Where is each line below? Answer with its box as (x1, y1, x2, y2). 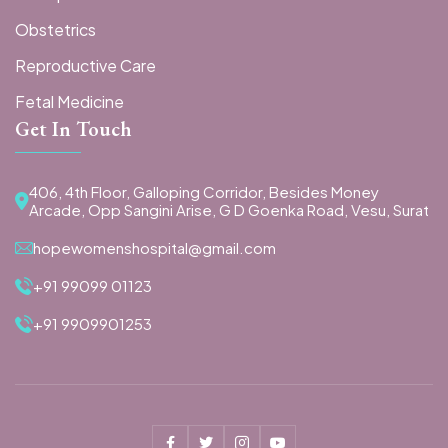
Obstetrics (15, 19, 96, 41)
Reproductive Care (15, 55, 156, 77)
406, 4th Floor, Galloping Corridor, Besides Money (29, 182, 379, 202)
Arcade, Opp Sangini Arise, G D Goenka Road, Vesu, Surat (29, 200, 429, 220)
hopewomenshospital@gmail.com (33, 238, 276, 258)
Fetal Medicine (15, 91, 124, 113)
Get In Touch (15, 116, 132, 143)
